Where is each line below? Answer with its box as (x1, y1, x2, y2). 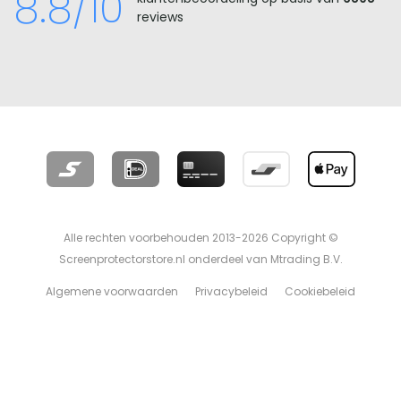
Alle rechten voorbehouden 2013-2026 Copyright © (63, 230, 338, 246)
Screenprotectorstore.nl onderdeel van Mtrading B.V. (58, 252, 343, 268)
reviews (137, 8, 183, 27)
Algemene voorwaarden (46, 284, 178, 300)
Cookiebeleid (285, 284, 355, 300)
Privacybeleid (195, 284, 268, 300)
